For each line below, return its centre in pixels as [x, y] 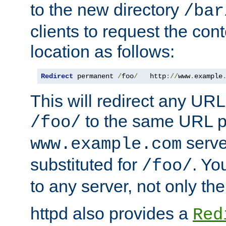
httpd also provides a [111, 214]
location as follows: [102, 52]
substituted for [86, 165]
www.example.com [106, 145]
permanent [95, 76]
